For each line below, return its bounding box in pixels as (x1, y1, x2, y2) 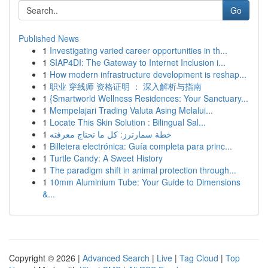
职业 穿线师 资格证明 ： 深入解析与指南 (50, 80, 202, 92)
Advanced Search (83, 252, 150, 264)
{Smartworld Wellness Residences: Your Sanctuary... (50, 92, 248, 104)
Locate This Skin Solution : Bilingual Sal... (50, 116, 206, 128)
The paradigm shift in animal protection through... (50, 164, 236, 176)
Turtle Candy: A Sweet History (50, 152, 163, 164)
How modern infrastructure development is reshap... (50, 68, 246, 80)
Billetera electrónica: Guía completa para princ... (50, 140, 232, 152)
